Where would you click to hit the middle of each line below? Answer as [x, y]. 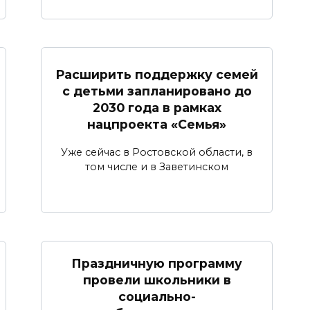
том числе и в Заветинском [157, 167]
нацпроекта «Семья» [157, 124]
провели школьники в [157, 280]
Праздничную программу [157, 264]
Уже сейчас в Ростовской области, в [157, 153]
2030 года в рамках [157, 107]
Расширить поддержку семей [157, 74]
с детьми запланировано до [157, 91]
